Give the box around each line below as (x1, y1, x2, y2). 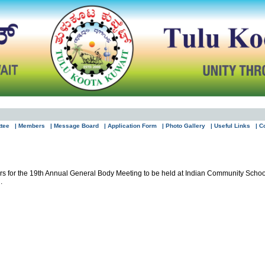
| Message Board (50, 122, 99, 129)
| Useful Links (211, 122, 250, 129)
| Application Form (104, 122, 157, 129)
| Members (15, 122, 45, 129)
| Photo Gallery (162, 122, 205, 129)
